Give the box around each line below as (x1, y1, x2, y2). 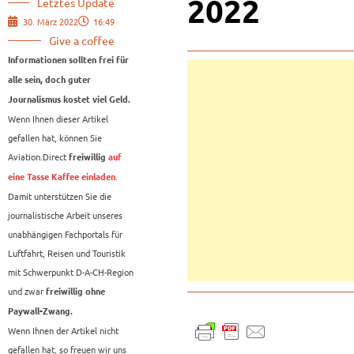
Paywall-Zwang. (8, 307, 73, 317)
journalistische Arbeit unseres (8, 209, 122, 222)
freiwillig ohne (46, 287, 105, 297)
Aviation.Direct (8, 150, 66, 164)
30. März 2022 (23, 15, 78, 28)
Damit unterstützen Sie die (8, 190, 111, 203)
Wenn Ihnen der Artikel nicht (8, 324, 119, 337)
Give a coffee (49, 33, 115, 48)
